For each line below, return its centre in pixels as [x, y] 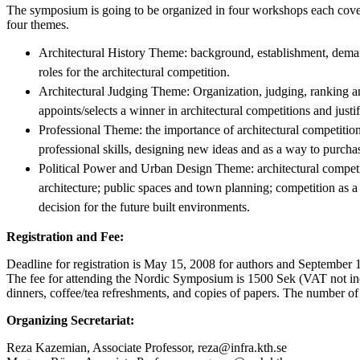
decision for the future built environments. [144, 207]
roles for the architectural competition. [134, 72]
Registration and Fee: [65, 236]
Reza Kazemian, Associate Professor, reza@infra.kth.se [147, 347]
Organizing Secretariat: [70, 320]
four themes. [38, 24]
